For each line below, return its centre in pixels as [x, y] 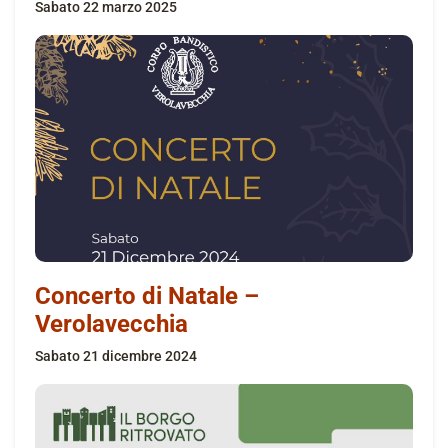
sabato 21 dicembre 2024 [120, 355]
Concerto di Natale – [147, 295]
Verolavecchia [111, 323]
